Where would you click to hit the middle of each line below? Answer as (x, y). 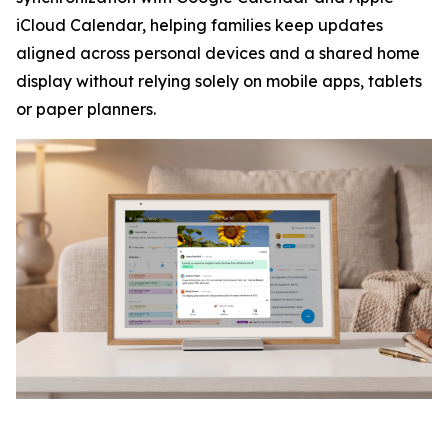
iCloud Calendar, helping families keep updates (199, 25)
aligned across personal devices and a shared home (218, 53)
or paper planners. (86, 109)
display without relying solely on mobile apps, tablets (219, 81)
